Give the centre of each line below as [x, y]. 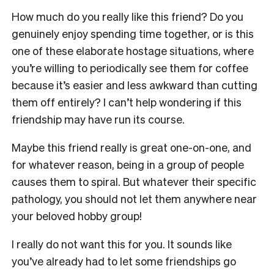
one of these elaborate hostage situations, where [133, 51]
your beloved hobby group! [78, 216]
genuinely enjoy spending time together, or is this [133, 34]
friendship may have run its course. [99, 119]
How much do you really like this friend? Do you [128, 17]
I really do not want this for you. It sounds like [122, 244]
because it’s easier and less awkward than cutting [135, 85]
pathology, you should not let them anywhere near [134, 199]
